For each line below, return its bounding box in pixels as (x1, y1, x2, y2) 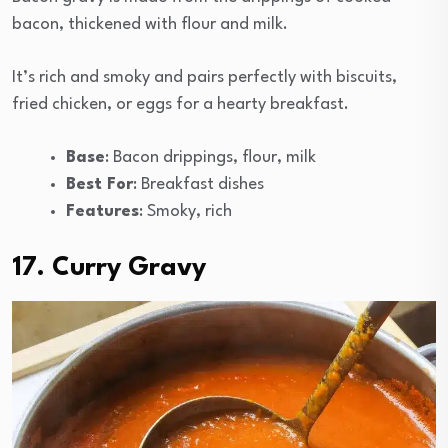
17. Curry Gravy (12, 255, 206, 282)
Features (66, 203, 139, 221)
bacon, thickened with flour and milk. (12, 16, 288, 34)
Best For (66, 176, 133, 194)
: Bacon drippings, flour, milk (105, 149, 316, 167)
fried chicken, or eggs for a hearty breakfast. (12, 96, 349, 114)
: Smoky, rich (139, 203, 232, 221)
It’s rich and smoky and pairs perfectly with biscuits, (12, 69, 397, 87)
